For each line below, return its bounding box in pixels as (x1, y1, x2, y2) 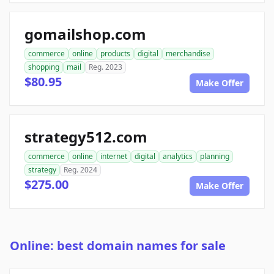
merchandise (166, 48, 210, 59)
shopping (28, 62, 59, 73)
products (100, 48, 130, 59)
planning (200, 151, 229, 162)
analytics (163, 151, 193, 162)
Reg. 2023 (89, 62, 122, 73)
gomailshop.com (24, 24, 146, 45)
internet (100, 151, 127, 162)
